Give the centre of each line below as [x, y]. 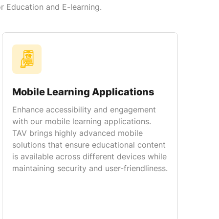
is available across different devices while [89, 156]
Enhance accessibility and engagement [84, 109]
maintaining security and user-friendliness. [90, 168]
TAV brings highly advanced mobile [77, 133]
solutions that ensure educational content [89, 145]
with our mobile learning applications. [82, 121]
